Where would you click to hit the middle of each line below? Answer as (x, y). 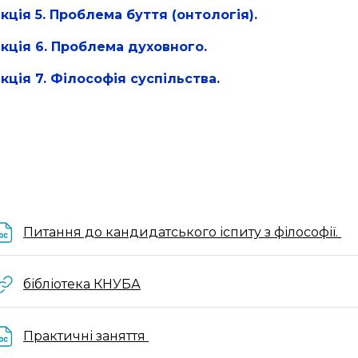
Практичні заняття (86, 336)
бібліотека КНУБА (82, 284)
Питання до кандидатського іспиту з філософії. (183, 232)
